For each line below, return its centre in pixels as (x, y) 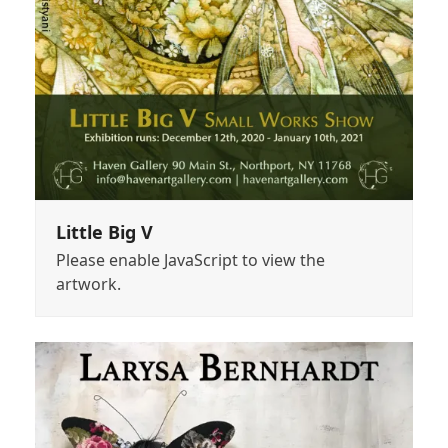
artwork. (88, 284)
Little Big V (104, 232)
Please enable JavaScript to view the (190, 260)
